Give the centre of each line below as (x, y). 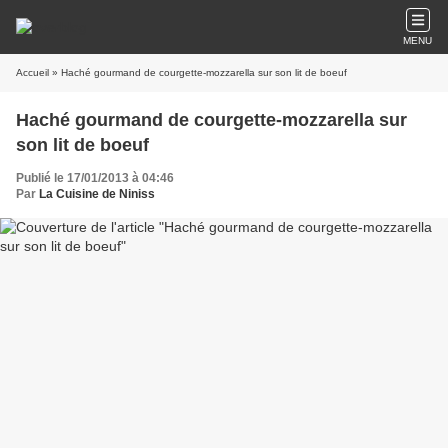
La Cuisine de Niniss (97, 194)
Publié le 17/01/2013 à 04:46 (95, 178)
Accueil (32, 72)
